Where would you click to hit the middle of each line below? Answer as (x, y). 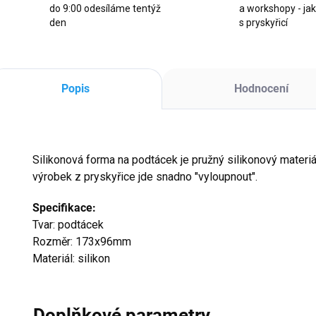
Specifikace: (64, 208)
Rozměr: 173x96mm (82, 242)
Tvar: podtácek (68, 225)
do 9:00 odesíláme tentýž (105, 8)
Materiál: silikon (71, 259)
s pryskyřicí (264, 23)
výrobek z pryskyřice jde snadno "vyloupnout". (145, 177)
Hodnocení (261, 89)
